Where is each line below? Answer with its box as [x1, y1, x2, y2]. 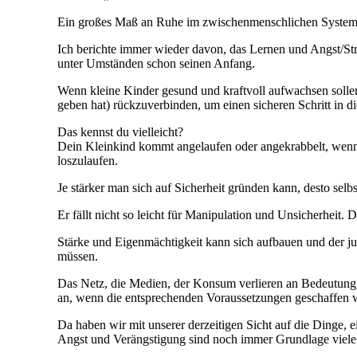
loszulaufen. [57, 154, 118, 168]
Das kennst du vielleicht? [57, 125, 183, 139]
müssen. [57, 249, 98, 264]
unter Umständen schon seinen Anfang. [57, 57, 255, 71]
